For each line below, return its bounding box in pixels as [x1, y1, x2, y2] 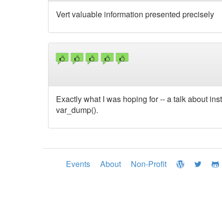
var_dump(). [56, 104, 98, 116]
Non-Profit [131, 158, 166, 170]
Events [66, 158, 90, 170]
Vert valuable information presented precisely [56, 8, 214, 20]
